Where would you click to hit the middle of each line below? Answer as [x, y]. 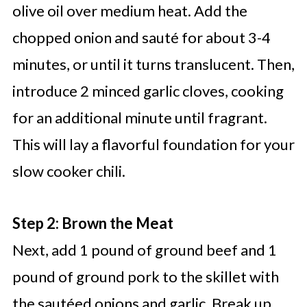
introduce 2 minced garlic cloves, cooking [148, 91]
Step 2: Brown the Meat [93, 223]
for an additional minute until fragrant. [139, 118]
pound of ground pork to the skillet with [145, 277]
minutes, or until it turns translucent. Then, [153, 64]
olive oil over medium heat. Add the [130, 11]
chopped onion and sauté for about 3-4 [141, 38]
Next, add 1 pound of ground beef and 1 [144, 250]
